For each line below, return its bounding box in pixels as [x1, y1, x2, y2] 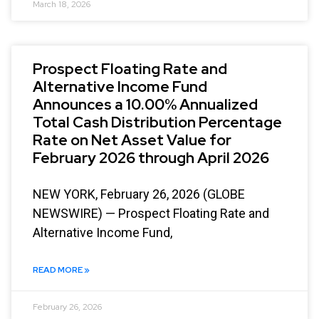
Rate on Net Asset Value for [33, 130, 231, 150]
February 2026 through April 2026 [33, 147, 269, 167]
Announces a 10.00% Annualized [33, 94, 258, 114]
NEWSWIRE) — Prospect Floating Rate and [33, 205, 269, 221]
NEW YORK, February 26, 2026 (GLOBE [33, 186, 245, 202]
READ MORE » [33, 263, 90, 276]
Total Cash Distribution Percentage [33, 112, 282, 132]
